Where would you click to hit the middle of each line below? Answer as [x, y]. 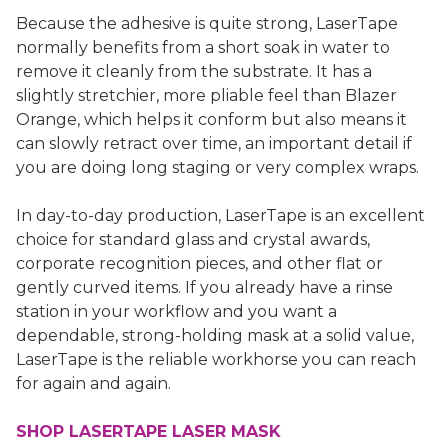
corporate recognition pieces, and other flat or [199, 263]
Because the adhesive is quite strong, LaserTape [207, 23]
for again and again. [93, 383]
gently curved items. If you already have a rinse [204, 287]
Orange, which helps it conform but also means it [211, 119]
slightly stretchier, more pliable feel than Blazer [206, 95]
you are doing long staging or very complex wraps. [217, 167]
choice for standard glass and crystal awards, [193, 239]
